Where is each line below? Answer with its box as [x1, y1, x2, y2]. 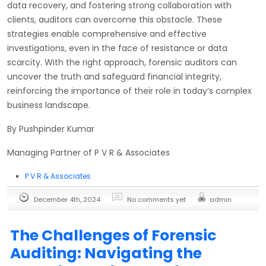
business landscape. [7, 99, 90, 111]
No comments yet [127, 194, 186, 204]
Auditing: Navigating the [10, 242, 202, 264]
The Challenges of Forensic [10, 224, 216, 246]
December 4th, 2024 [34, 194, 100, 204]
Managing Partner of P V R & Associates [7, 146, 170, 159]
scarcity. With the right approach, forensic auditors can [7, 56, 237, 68]
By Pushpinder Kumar [7, 122, 94, 135]
